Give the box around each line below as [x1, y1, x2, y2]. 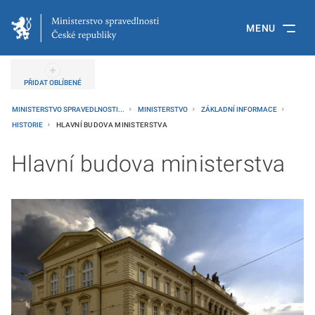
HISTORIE [12, 121, 44, 129]
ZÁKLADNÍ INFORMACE [201, 105, 278, 113]
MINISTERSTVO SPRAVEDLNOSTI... [12, 105, 126, 113]
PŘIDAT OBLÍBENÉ [24, 79, 82, 86]
